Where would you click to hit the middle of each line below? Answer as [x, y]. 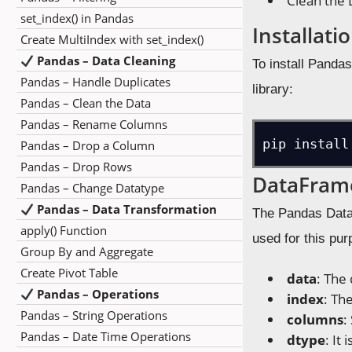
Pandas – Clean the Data [86, 103]
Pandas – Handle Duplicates [95, 82]
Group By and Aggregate [87, 251]
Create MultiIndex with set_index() [112, 39]
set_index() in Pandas [77, 18]
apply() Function [64, 230]
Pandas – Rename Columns [94, 124]
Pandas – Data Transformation [127, 209]
